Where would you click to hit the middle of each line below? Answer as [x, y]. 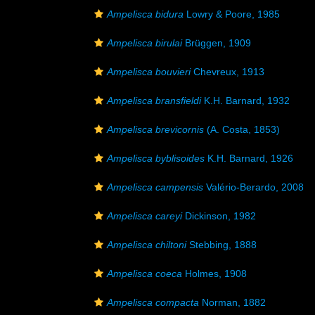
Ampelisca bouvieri [149, 72]
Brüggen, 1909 [217, 43]
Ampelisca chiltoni [147, 245]
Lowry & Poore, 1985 [232, 14]
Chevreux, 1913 [227, 72]
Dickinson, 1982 [219, 216]
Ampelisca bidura [145, 14]
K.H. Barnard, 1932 [245, 101]
